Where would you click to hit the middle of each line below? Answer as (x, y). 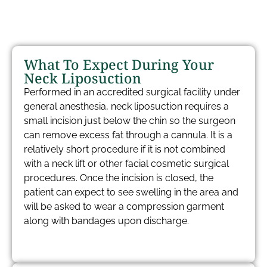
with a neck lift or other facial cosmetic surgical (126, 164)
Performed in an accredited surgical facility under (132, 92)
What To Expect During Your (119, 64)
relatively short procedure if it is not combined (125, 149)
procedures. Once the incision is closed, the (119, 178)
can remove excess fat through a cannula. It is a (128, 135)
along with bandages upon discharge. (106, 221)
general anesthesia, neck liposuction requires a (126, 106)
